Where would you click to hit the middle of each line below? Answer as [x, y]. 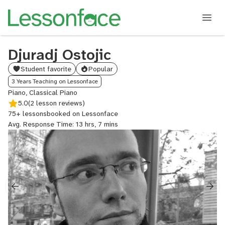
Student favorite [46, 69]
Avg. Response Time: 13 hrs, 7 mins [63, 124]
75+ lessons [27, 114]
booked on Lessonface [82, 114]
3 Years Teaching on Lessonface [55, 81]
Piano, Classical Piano [43, 92]
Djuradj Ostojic [60, 54]
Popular [101, 69]
